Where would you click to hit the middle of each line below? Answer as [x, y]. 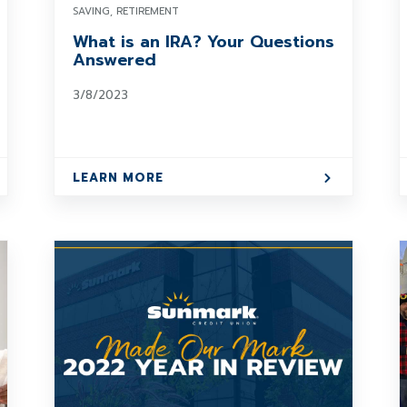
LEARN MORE [118, 178]
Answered [114, 60]
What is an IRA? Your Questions [203, 42]
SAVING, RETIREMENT [125, 11]
